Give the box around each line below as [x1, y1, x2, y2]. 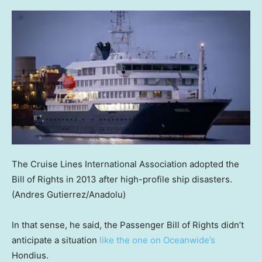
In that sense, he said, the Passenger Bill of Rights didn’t [12, 219, 244, 230]
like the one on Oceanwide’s [99, 234, 215, 246]
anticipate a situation [12, 234, 99, 246]
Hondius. [12, 249, 49, 261]
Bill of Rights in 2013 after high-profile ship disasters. [12, 173, 232, 185]
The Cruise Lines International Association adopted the [12, 158, 239, 170]
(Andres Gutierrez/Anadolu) [12, 188, 126, 200]
